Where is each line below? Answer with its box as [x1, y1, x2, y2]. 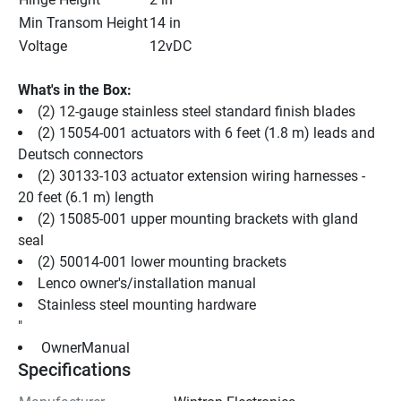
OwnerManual [38, 338, 133, 356]
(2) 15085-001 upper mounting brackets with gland [38, 209, 358, 227]
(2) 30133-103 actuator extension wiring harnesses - [38, 166, 365, 184]
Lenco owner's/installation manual [38, 274, 256, 292]
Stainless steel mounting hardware [38, 295, 256, 313]
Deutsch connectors [18, 145, 143, 163]
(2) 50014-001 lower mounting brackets [38, 252, 286, 270]
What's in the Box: [18, 81, 132, 98]
